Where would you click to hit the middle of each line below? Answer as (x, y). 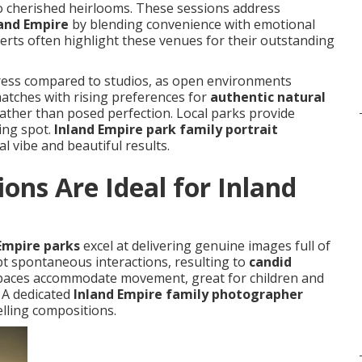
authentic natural (268, 97)
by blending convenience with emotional (192, 24)
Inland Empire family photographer (188, 294)
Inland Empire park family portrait (166, 129)
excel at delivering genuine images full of (205, 246)
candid (270, 262)
